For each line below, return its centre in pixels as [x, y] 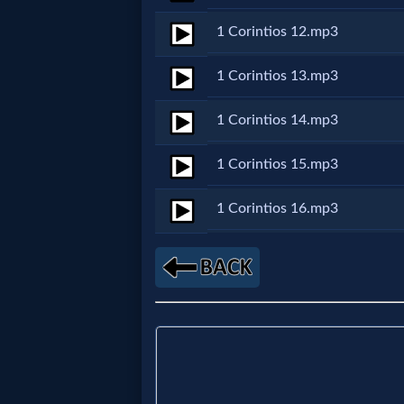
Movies [65, 202]
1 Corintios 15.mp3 [277, 164]
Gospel [63, 289]
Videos [63, 325]
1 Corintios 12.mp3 [277, 32]
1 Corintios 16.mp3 [277, 208]
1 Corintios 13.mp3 [277, 76]
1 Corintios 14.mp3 [277, 120]
